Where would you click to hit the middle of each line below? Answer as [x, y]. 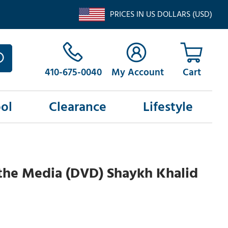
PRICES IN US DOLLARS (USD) [161, 14]
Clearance [77, 107]
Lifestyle [168, 107]
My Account [137, 73]
